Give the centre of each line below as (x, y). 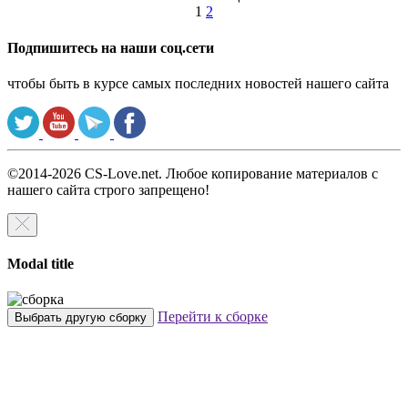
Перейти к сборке (213, 317)
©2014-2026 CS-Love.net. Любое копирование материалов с (193, 173)
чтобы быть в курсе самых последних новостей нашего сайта (198, 83)
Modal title (41, 264)
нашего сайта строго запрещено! (108, 189)
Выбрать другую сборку (81, 318)
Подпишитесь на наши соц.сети (111, 47)
